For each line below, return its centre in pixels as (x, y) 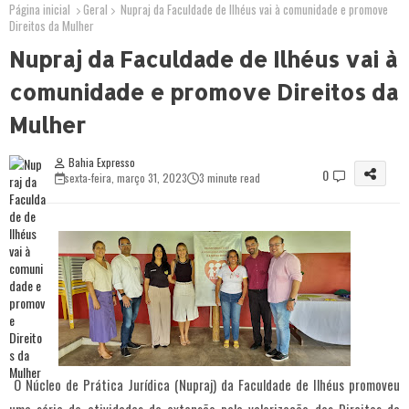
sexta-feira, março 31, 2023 (126, 178)
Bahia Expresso (102, 163)
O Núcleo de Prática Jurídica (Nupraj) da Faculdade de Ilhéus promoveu (204, 385)
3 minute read (230, 178)
